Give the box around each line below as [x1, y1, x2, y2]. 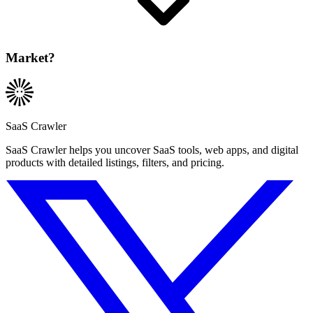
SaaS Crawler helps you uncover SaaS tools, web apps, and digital [6, 144, 298, 156]
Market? [6, 50, 55, 65]
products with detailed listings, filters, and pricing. [6, 156, 224, 169]
